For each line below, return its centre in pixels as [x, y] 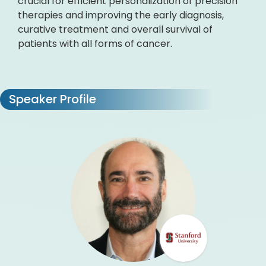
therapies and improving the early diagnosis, [121, 15]
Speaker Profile [51, 99]
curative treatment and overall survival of [115, 29]
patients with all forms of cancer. [95, 44]
